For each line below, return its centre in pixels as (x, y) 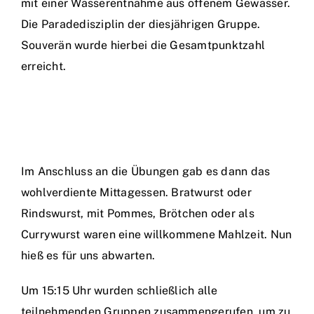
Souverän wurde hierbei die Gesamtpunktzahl (143, 45)
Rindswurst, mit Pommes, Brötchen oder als (138, 213)
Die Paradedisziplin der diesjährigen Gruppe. (141, 24)
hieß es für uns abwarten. (88, 255)
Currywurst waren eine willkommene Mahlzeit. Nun (157, 234)
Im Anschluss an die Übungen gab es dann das (146, 171)
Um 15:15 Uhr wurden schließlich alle (120, 291)
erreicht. (44, 66)
